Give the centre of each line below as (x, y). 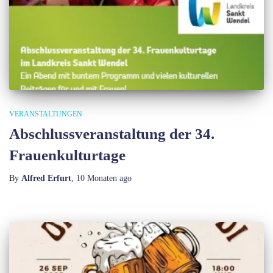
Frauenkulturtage (67, 155)
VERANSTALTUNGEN (46, 114)
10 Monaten (97, 179)
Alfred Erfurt (46, 179)
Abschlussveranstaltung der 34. (112, 134)
